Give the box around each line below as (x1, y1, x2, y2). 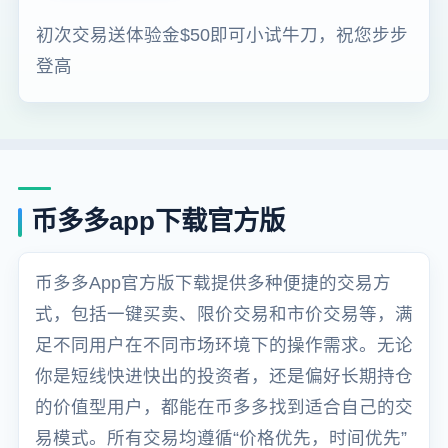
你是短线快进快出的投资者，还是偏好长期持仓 (34, 365, 413, 386)
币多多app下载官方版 (31, 206, 286, 237)
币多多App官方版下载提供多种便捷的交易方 (34, 272, 391, 293)
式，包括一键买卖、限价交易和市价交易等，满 (34, 303, 413, 324)
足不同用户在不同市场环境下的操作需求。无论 (34, 334, 413, 355)
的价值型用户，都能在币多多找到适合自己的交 (34, 396, 413, 417)
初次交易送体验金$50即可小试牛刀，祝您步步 (36, 24, 409, 45)
